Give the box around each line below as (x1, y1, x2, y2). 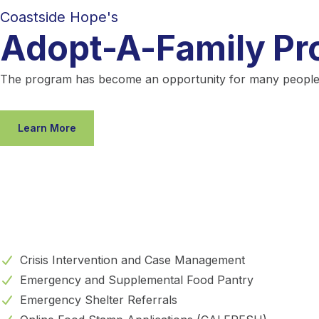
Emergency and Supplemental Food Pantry (20, 273, 253, 288)
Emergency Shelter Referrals (20, 293, 177, 308)
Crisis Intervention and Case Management (20, 253, 245, 268)
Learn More (18, 122, 76, 135)
